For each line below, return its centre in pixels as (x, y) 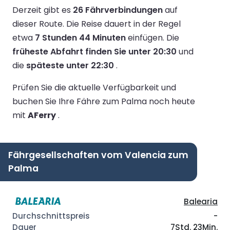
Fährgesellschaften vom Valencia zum (98, 155)
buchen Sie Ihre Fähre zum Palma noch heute (104, 101)
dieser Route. (39, 24)
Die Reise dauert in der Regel (123, 24)
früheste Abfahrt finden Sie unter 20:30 (94, 51)
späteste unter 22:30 (70, 65)
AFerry (42, 115)
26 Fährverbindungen (118, 10)
